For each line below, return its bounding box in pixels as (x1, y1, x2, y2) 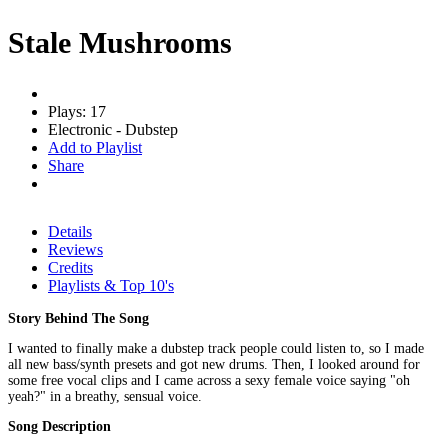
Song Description (8, 418, 111, 434)
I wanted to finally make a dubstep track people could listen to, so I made (8, 340, 424, 356)
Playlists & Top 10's (48, 276, 174, 294)
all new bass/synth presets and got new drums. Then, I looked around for (8, 356, 420, 372)
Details (48, 222, 92, 240)
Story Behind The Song (8, 310, 149, 326)
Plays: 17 (48, 102, 106, 120)
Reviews (48, 240, 103, 258)
